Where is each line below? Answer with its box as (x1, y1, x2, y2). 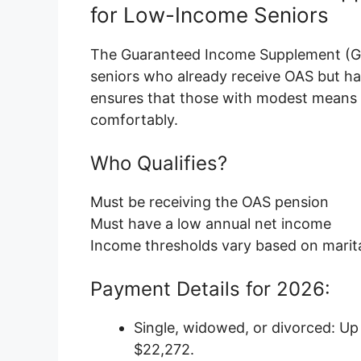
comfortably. (90, 111, 178, 129)
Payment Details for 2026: (90, 277, 330, 301)
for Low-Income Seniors (90, 2, 329, 28)
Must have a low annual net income (90, 215, 331, 233)
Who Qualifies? (90, 151, 227, 176)
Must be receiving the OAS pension (90, 193, 329, 211)
